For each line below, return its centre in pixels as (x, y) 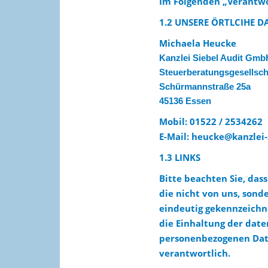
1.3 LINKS (179, 157)
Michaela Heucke (197, 43)
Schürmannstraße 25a (205, 86)
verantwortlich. (194, 253)
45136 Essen (185, 101)
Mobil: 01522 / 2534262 (211, 121)
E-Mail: (175, 136)
